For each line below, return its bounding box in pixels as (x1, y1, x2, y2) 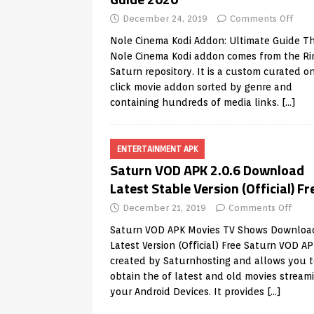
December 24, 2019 (123, 13, 207, 24)
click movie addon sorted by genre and (110, 81, 292, 93)
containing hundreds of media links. (110, 97, 282, 108)
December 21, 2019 (123, 203, 206, 213)
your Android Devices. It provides (110, 286, 267, 297)
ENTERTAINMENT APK (117, 144, 198, 154)
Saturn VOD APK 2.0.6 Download (110, 159, 304, 181)
